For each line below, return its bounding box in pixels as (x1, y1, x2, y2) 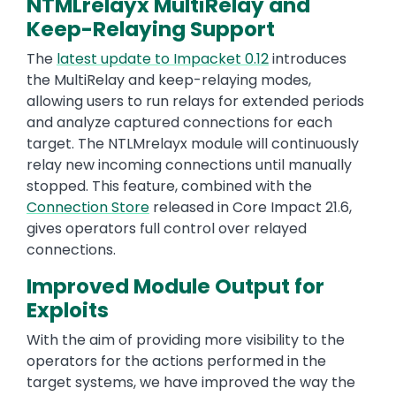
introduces (269, 49, 346, 70)
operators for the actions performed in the (27, 351, 326, 372)
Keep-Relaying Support (27, 15, 279, 44)
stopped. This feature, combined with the (27, 176, 312, 197)
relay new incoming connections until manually (27, 155, 352, 176)
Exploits (27, 296, 113, 325)
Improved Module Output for (27, 272, 324, 301)
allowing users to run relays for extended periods (27, 91, 364, 112)
